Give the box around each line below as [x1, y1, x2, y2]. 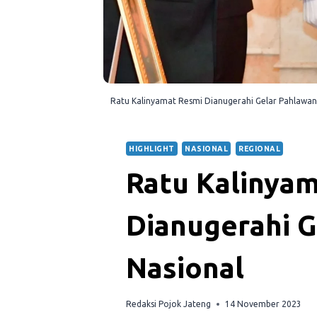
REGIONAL [238, 144, 281, 153]
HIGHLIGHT [129, 144, 175, 153]
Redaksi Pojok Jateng [126, 299, 211, 309]
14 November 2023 [225, 299, 301, 309]
